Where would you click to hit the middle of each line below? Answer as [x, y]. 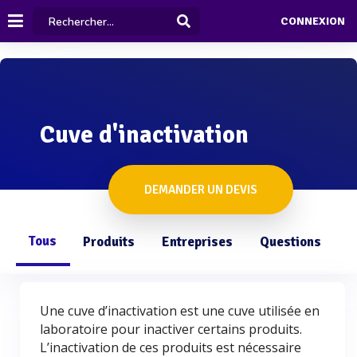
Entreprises [197, 242]
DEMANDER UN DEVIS [201, 190]
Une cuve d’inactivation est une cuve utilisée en [180, 311]
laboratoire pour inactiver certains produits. [171, 329]
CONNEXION [312, 22]
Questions [290, 242]
